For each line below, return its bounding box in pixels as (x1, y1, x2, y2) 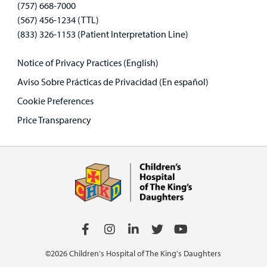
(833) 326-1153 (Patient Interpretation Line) (17, 27, 188, 40)
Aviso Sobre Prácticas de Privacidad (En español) (17, 75, 209, 88)
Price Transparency (17, 113, 91, 126)
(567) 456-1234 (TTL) (17, 13, 99, 26)
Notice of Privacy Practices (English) (17, 56, 159, 69)
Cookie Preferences (17, 94, 94, 107)
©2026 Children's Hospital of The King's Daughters (45, 248, 222, 259)
